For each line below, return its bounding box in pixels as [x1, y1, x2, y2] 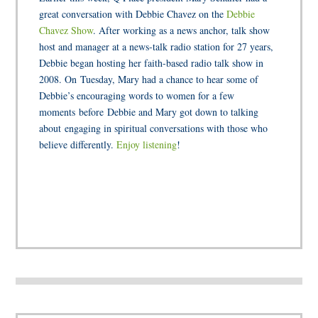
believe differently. [39, 138, 117, 152]
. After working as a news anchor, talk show [93, 23, 270, 38]
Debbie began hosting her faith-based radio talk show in [39, 56, 264, 70]
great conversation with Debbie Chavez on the [39, 7, 227, 21]
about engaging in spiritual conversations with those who [39, 121, 268, 136]
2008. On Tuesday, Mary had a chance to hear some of [39, 72, 259, 87]
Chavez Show [39, 23, 94, 38]
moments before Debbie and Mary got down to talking [39, 105, 259, 119]
